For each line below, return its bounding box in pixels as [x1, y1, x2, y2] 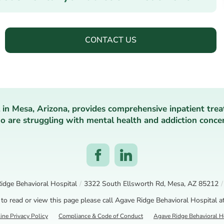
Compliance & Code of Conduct [58, 211, 143, 220]
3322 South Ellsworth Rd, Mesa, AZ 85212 [84, 178, 218, 188]
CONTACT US [85, 34, 136, 45]
